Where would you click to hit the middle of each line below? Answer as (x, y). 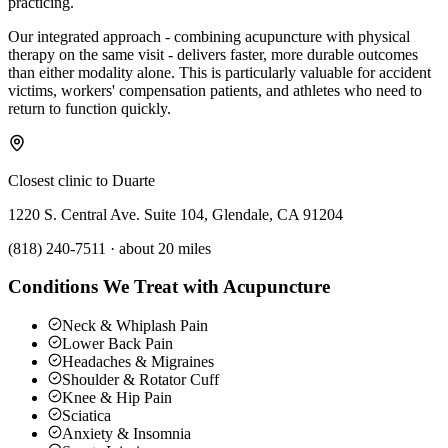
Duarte (133, 180)
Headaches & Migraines (138, 362)
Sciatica (86, 416)
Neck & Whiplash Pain (135, 326)
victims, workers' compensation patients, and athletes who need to (215, 90)
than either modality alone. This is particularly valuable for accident (219, 72)
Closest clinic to (60, 180)
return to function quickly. (89, 108)
